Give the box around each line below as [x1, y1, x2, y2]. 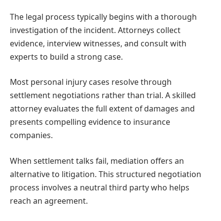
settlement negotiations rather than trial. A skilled [10, 90, 196, 101]
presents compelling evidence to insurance [10, 116, 170, 128]
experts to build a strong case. [10, 51, 123, 62]
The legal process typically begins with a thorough [10, 11, 197, 22]
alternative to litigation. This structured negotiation [10, 168, 201, 180]
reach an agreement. [10, 195, 88, 206]
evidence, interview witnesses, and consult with [10, 37, 186, 49]
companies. [10, 130, 53, 141]
